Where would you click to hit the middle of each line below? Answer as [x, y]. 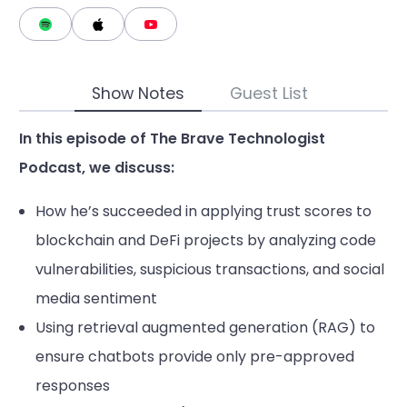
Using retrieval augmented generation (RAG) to [205, 327]
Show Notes [138, 93]
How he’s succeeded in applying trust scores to [203, 211]
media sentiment [96, 298]
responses [72, 385]
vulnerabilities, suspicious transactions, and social [209, 269]
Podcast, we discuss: [97, 167]
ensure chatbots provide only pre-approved [194, 356]
